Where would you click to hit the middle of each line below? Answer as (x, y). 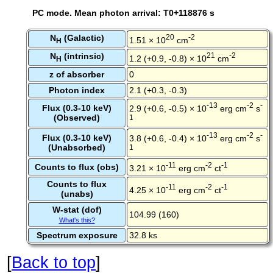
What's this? (77, 220)
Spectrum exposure (77, 236)
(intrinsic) (83, 56)
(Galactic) (83, 38)
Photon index (77, 90)
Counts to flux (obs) (77, 167)
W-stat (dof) (77, 210)
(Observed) (77, 118)
